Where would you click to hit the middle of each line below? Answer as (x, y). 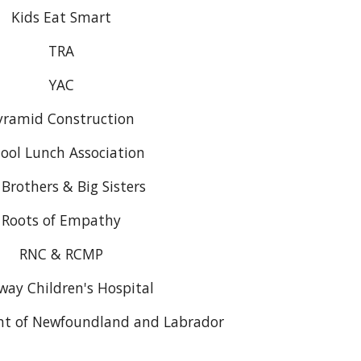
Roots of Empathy (61, 220)
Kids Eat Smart (61, 17)
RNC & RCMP (61, 254)
